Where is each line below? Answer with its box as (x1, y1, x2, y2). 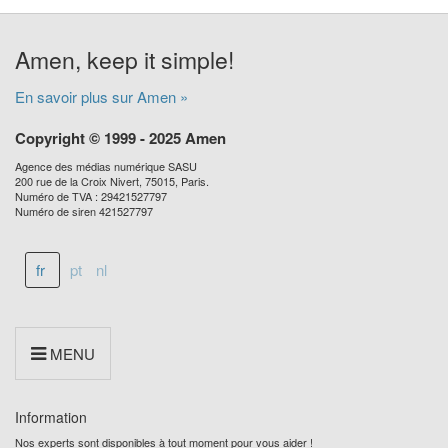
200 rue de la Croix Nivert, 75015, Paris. (15, 173, 209, 190)
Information (15, 407, 87, 428)
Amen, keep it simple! (15, 43, 234, 77)
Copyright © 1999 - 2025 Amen (15, 127, 226, 150)
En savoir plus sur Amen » (15, 86, 188, 108)
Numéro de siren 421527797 (15, 203, 153, 220)
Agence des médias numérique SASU (15, 158, 197, 175)
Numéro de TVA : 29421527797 (15, 188, 167, 205)
